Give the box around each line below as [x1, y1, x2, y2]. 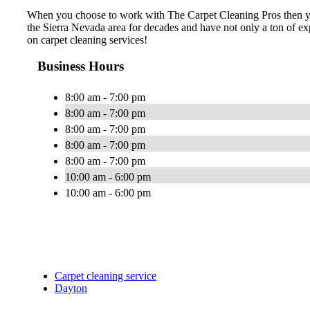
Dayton [55, 282, 87, 295]
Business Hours [37, 59, 124, 74]
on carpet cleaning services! [27, 33, 147, 46]
